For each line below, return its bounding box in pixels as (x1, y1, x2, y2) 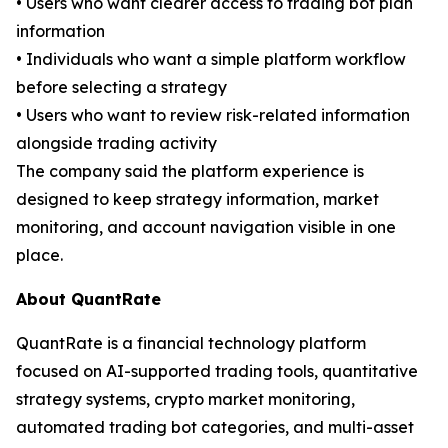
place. (16, 245, 63, 266)
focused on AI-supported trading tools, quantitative (16, 361, 418, 382)
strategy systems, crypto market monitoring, (16, 389, 355, 410)
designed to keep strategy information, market (16, 189, 379, 210)
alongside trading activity (16, 133, 217, 154)
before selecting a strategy (16, 77, 227, 98)
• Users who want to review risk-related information (16, 105, 410, 126)
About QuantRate (16, 289, 161, 310)
